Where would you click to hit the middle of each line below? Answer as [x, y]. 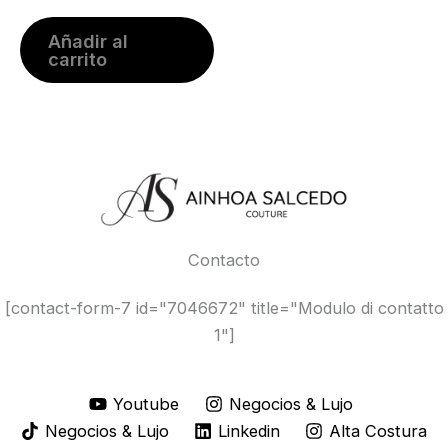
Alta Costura [378, 431]
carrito [77, 58]
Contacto [224, 260]
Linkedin [249, 431]
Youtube [146, 404]
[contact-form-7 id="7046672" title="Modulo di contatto [224, 307]
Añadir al [88, 40]
